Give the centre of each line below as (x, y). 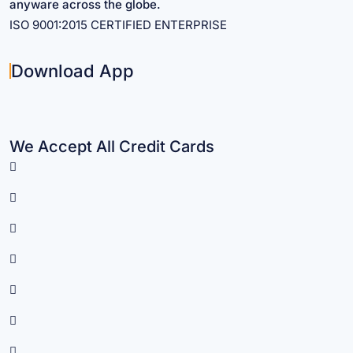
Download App (72, 71)
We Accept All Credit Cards (112, 146)
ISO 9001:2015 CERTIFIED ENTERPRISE (118, 24)
